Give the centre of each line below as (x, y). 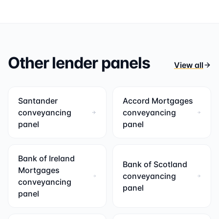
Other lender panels (79, 63)
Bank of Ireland (46, 158)
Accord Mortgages (158, 101)
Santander (38, 101)
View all (189, 65)
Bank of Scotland (155, 164)
